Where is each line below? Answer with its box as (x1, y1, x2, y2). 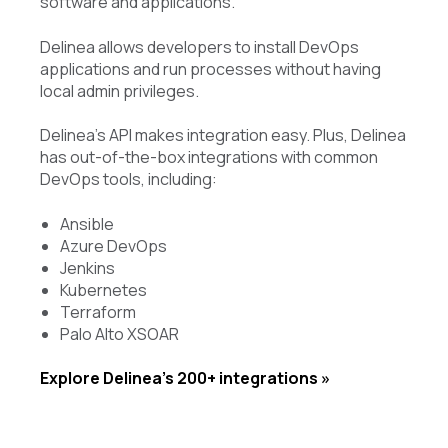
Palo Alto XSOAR (60, 322, 179, 345)
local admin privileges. (40, 79, 199, 102)
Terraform (60, 300, 136, 323)
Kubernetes (60, 278, 147, 301)
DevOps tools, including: (40, 168, 217, 191)
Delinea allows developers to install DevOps (40, 35, 359, 58)
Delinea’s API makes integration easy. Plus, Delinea (40, 124, 406, 147)
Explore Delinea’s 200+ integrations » (40, 366, 330, 389)
